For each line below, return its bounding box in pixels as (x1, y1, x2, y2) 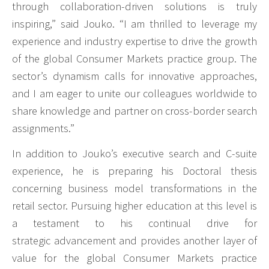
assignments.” (12, 121, 74, 135)
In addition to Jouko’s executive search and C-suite (12, 147, 257, 161)
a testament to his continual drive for (12, 216, 257, 231)
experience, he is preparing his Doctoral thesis (12, 164, 257, 178)
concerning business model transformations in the (12, 181, 257, 196)
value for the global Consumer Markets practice (12, 251, 257, 265)
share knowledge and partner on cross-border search (12, 103, 257, 118)
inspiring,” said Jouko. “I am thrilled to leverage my (12, 16, 257, 31)
